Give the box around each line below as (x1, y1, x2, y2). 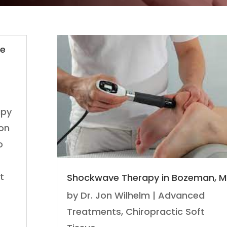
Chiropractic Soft (125, 205, 205, 218)
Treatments (66, 205, 121, 218)
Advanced (158, 189, 205, 202)
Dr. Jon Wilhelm (80, 189, 150, 202)
